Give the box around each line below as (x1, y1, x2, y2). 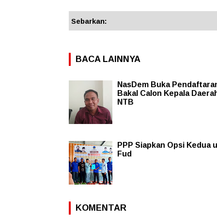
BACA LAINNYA (76, 54, 140, 64)
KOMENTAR (76, 202, 126, 213)
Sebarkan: (71, 16, 107, 25)
